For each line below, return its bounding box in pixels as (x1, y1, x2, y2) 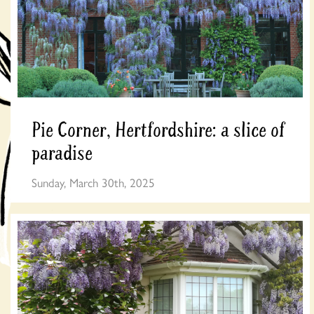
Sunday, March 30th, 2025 (32, 173, 155, 191)
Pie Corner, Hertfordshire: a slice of (32, 117, 285, 144)
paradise (32, 140, 93, 167)
